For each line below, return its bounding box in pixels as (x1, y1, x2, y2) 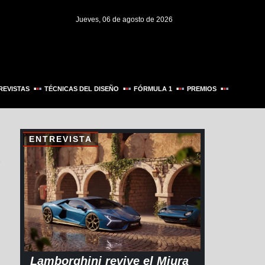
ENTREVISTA (29, 134, 92, 144)
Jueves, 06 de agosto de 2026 (76, 15, 173, 24)
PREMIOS (187, 85, 217, 93)
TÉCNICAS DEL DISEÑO (44, 85, 119, 93)
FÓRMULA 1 (134, 85, 173, 93)
